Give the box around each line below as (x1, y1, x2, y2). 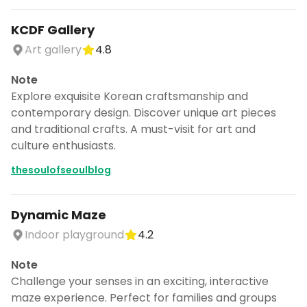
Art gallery (25, 42, 82, 58)
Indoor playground (25, 227, 124, 243)
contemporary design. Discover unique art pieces (11, 105, 276, 121)
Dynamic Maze (11, 206, 106, 223)
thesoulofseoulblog (11, 163, 111, 177)
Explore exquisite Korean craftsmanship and (11, 88, 248, 104)
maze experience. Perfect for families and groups (11, 290, 277, 306)
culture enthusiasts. (11, 138, 116, 153)
